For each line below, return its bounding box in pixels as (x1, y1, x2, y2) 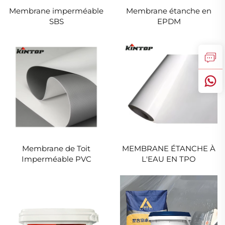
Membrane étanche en (126, 6, 211, 16)
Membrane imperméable (9, 6, 103, 16)
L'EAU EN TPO (142, 154, 196, 164)
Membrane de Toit (22, 143, 90, 153)
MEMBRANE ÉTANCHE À (122, 143, 215, 153)
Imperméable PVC (21, 154, 91, 164)
